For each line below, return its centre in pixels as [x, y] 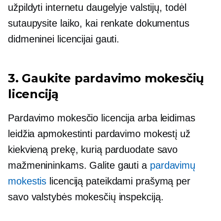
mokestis [27, 181]
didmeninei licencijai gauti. [64, 39]
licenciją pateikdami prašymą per [118, 181]
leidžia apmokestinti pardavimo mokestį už [99, 134]
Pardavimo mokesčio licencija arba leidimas [102, 118]
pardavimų [173, 165]
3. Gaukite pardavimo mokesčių [106, 78]
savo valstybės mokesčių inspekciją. [86, 197]
